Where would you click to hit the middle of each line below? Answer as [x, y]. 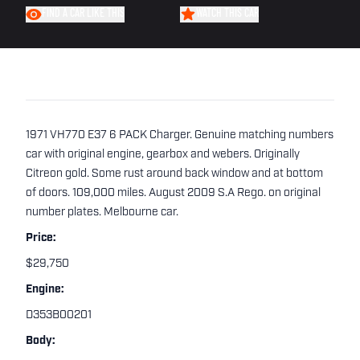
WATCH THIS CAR [227, 14]
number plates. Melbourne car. [102, 213]
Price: [41, 238]
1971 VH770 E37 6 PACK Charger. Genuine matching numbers [180, 135]
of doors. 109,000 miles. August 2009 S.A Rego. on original [173, 193]
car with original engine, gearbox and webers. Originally [163, 155]
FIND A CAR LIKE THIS [83, 14]
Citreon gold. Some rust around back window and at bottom [174, 174]
